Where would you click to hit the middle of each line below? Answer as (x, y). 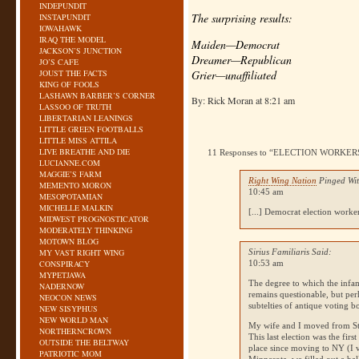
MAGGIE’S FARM (71, 174)
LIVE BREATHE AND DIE (85, 151)
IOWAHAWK (61, 28)
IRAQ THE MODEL (73, 39)
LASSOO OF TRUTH (75, 107)
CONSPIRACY (65, 264)
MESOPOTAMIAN (71, 196)
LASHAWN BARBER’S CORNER (97, 95)
